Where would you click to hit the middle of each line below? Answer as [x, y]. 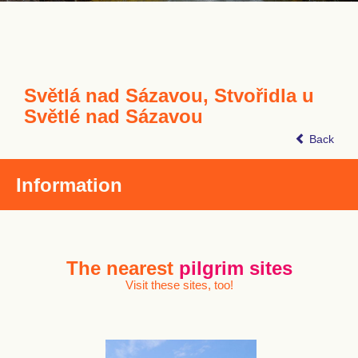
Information [69, 185]
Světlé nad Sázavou [113, 116]
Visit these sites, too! [179, 285]
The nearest [122, 268]
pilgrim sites [235, 268]
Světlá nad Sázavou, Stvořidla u [169, 95]
